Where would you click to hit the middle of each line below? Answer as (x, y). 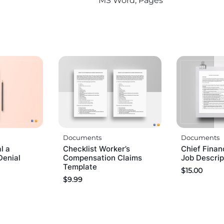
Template (80, 167)
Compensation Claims (102, 158)
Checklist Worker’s (96, 149)
